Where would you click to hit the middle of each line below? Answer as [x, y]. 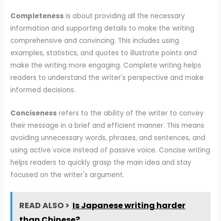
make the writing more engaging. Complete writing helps [106, 65]
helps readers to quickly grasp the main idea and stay [101, 162]
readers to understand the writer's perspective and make [107, 77]
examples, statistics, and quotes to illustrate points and [104, 53]
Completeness [37, 16]
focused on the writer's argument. [68, 175]
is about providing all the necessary [125, 16]
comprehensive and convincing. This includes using [95, 40]
